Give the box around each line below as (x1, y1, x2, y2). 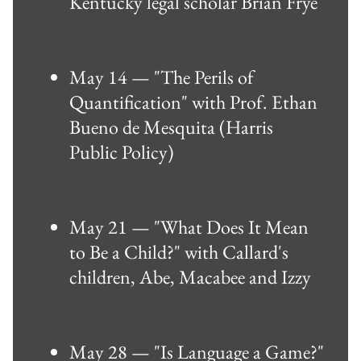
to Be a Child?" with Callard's (69, 239, 288, 264)
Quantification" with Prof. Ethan (69, 89, 317, 114)
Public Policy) (69, 139, 174, 164)
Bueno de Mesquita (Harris (69, 114, 273, 139)
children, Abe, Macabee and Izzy (69, 263, 311, 289)
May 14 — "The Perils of (69, 64, 254, 89)
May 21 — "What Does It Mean (69, 214, 309, 239)
